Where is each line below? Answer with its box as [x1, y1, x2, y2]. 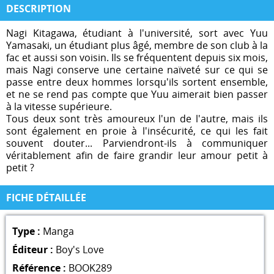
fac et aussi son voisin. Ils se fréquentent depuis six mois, [6, 50, 268, 64]
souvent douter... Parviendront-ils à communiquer [6, 136, 268, 150]
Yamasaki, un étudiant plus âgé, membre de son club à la [6, 38, 268, 52]
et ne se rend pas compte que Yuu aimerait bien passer [6, 87, 268, 101]
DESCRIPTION [6, 1, 71, 15]
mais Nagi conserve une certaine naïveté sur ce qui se [6, 62, 268, 76]
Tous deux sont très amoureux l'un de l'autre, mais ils [6, 111, 268, 125]
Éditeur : [12, 242, 53, 256]
